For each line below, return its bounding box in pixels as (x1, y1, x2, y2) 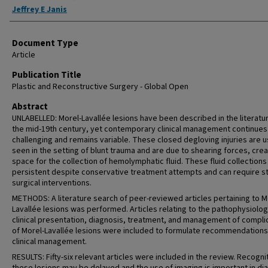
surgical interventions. (12, 177, 92, 189)
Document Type (12, 37, 78, 50)
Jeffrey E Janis (12, 4, 67, 16)
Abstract (12, 100, 48, 113)
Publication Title (12, 69, 81, 81)
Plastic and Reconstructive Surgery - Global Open (12, 81, 188, 93)
